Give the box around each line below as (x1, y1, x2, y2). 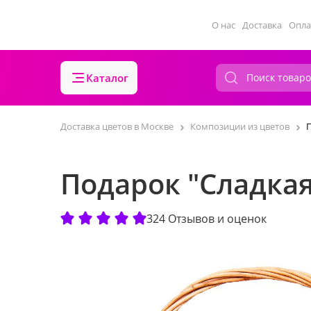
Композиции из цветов (190, 120, 289, 133)
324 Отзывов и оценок (146, 210, 267, 226)
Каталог (86, 71, 128, 85)
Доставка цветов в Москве (60, 120, 174, 133)
